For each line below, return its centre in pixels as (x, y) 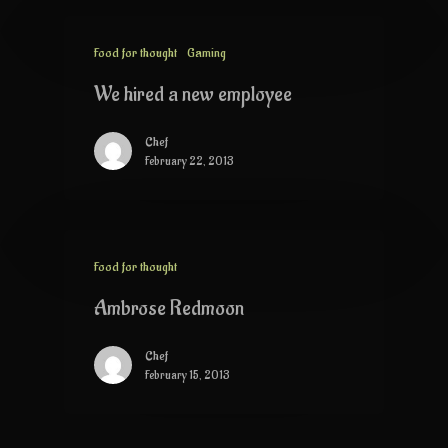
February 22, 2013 (189, 160)
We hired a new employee (193, 94)
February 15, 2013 (187, 374)
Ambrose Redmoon (169, 308)
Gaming (206, 52)
